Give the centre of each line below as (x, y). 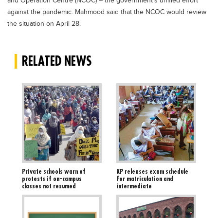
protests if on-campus (52, 179)
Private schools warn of (54, 172)
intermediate (134, 186)
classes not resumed (49, 186)
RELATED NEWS (57, 61)
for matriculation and (145, 179)
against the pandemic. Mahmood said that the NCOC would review (107, 12)
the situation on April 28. (44, 24)
